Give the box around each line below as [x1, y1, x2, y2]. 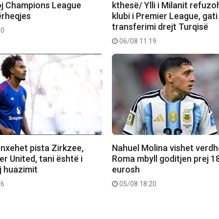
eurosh [112, 164, 140, 175]
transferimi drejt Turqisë [112, 22, 209, 32]
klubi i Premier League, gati [112, 11, 218, 22]
